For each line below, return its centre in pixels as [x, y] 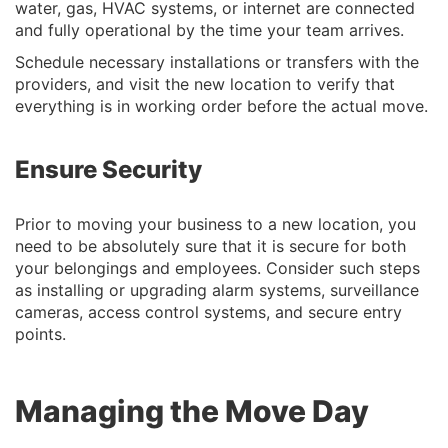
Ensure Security [108, 169]
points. [40, 334]
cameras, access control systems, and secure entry [208, 312]
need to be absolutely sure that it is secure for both [210, 246]
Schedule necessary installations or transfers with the [217, 62]
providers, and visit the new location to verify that [205, 84]
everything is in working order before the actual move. [221, 106]
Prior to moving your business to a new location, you [215, 224]
